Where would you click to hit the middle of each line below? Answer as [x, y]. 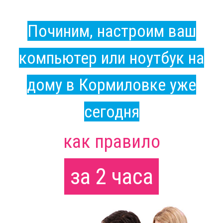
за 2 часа [111, 176]
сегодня [111, 111]
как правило [111, 141]
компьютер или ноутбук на [111, 57]
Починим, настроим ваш [111, 31]
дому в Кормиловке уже [111, 84]
